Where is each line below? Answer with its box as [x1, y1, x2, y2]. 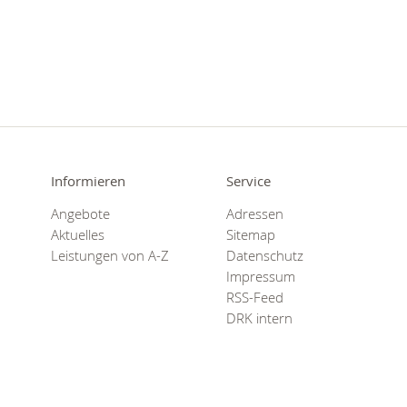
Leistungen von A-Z [50, 246, 169, 264]
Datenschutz [225, 246, 303, 264]
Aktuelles [50, 225, 104, 243]
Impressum [225, 267, 295, 285]
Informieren [50, 173, 125, 191]
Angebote [50, 204, 110, 223]
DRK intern [225, 309, 293, 327]
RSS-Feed [225, 288, 283, 306]
